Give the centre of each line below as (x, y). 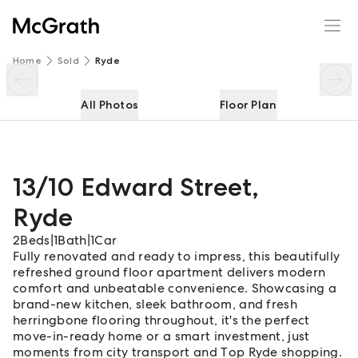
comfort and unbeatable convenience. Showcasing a (175, 288)
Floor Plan (248, 105)
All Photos (110, 105)
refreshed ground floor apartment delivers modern (169, 272)
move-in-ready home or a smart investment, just (161, 336)
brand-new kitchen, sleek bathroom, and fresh (155, 304)
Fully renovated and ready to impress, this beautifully (177, 256)
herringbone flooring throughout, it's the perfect (161, 320)
